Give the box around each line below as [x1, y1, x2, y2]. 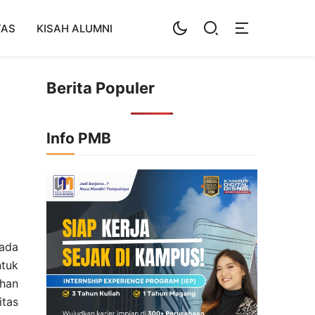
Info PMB [46, 129, 111, 147]
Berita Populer [46, 79, 155, 97]
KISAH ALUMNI [37, 21, 112, 35]
